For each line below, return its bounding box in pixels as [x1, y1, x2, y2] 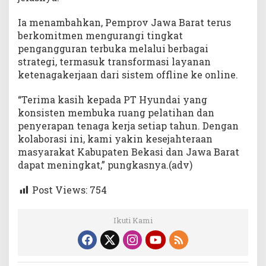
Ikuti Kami [113, 214, 153, 226]
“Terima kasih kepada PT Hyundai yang [18, 93, 207, 106]
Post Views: [32, 183, 87, 197]
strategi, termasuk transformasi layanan [18, 55, 211, 68]
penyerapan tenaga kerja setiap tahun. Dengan [18, 119, 239, 132]
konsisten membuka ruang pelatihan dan [18, 106, 214, 119]
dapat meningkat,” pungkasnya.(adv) [18, 159, 192, 172]
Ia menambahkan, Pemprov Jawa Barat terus [18, 16, 231, 29]
